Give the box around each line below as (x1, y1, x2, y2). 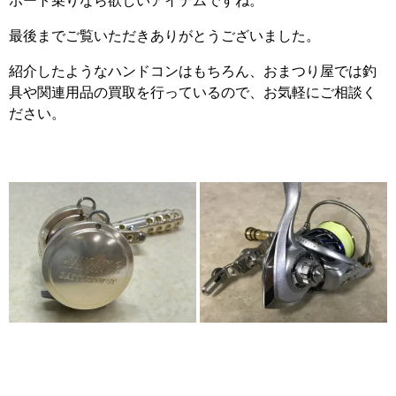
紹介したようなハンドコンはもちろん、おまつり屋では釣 (9, 61, 377, 81)
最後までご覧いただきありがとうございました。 (9, 26, 320, 46)
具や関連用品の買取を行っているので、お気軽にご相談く (9, 82, 377, 103)
